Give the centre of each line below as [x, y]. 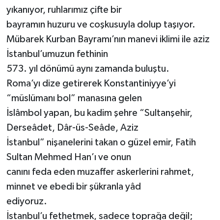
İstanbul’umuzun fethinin [57, 54]
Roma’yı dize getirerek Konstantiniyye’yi [91, 83]
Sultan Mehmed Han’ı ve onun [69, 157]
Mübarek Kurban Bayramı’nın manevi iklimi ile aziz [108, 39]
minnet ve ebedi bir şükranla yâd [73, 186]
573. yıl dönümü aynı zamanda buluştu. [88, 69]
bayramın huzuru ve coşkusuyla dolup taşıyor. [101, 24]
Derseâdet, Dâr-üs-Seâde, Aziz [72, 127]
